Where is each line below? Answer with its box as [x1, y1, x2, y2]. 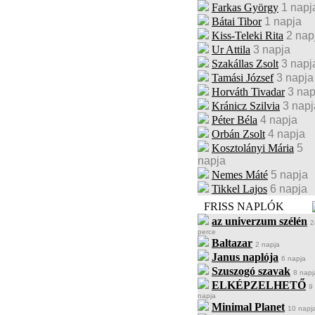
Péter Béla [212, 114, 257, 126]
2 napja [255, 240, 280, 248]
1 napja [264, 15, 302, 27]
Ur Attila [212, 44, 250, 56]
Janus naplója [212, 251, 278, 263]
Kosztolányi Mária [212, 142, 294, 154]
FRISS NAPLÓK [204, 200, 284, 212]
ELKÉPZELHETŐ [212, 279, 306, 291]
